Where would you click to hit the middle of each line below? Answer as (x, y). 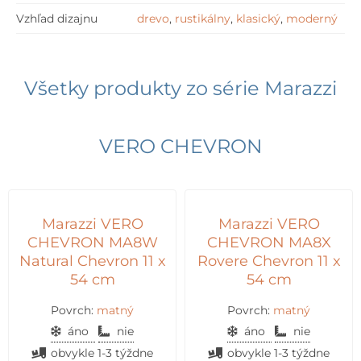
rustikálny (203, 19)
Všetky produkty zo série (144, 89)
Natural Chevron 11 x (92, 261)
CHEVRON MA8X (269, 243)
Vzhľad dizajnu (57, 19)
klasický (258, 19)
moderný (312, 19)
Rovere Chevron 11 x (269, 261)
